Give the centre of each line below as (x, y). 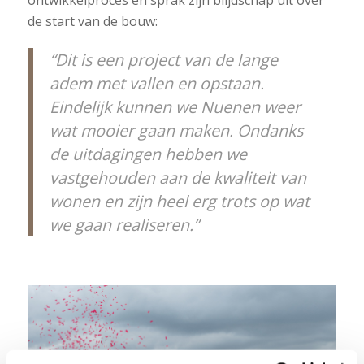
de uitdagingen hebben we (148, 154)
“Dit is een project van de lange (163, 60)
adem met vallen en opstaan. (156, 83)
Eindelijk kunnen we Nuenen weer (175, 107)
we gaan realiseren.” (124, 225)
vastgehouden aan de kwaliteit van (178, 178)
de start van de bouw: (92, 21)
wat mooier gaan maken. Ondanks (176, 130)
